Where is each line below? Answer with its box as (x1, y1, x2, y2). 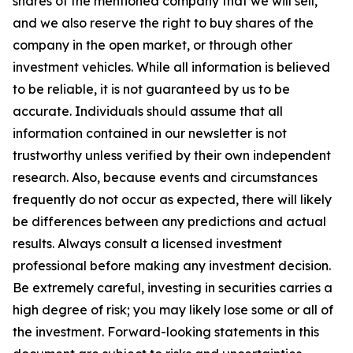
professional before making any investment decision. (13, 258, 331, 273)
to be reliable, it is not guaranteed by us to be (13, 81, 290, 97)
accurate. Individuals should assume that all (13, 103, 283, 119)
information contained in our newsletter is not (13, 125, 287, 141)
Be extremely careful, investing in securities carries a (13, 280, 333, 295)
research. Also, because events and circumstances (13, 169, 318, 185)
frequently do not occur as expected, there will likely (13, 191, 332, 207)
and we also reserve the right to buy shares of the (13, 15, 314, 31)
